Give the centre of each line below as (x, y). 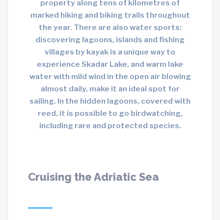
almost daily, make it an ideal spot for (110, 89)
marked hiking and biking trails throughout (110, 15)
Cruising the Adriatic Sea (94, 177)
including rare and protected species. (110, 126)
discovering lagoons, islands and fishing (110, 40)
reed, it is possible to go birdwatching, (110, 113)
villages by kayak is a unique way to (110, 52)
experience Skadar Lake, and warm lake (110, 64)
